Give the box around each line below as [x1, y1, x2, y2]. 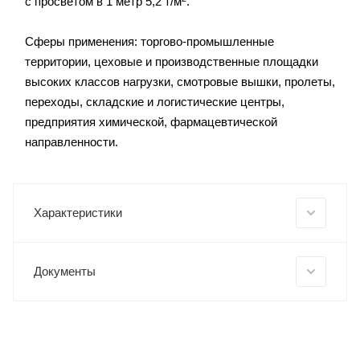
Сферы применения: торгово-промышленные [25, 35, 274, 49]
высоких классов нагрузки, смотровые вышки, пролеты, [25, 75, 335, 89]
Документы [34, 264, 96, 279]
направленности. [25, 135, 118, 149]
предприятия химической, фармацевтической [25, 115, 277, 129]
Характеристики [34, 206, 122, 220]
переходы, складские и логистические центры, [25, 95, 284, 109]
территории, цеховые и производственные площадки [25, 55, 318, 69]
